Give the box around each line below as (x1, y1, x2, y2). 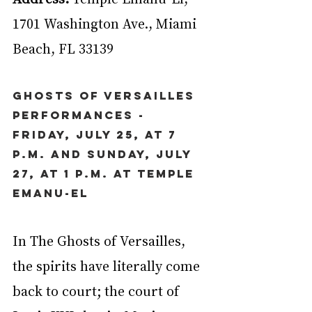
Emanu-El (13, 185, 88, 200)
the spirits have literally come (13, 256, 203, 274)
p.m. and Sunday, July (13, 146, 196, 161)
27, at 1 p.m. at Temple (13, 166, 199, 180)
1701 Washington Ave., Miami (13, 13, 200, 32)
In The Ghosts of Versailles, (13, 231, 189, 249)
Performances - (13, 107, 150, 122)
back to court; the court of (13, 281, 182, 299)
